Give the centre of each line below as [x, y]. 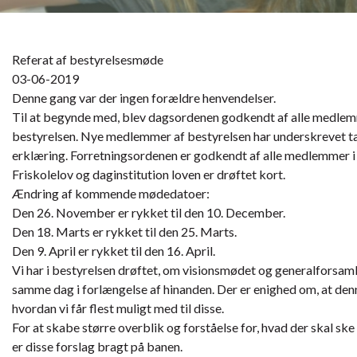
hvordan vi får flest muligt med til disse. [118, 308]
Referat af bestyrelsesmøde [88, 60]
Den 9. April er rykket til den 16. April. [114, 251]
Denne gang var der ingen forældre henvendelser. [144, 98]
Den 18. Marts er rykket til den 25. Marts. [124, 232]
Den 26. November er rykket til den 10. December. [149, 213]
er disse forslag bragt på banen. [97, 347]
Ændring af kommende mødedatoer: [111, 194]
